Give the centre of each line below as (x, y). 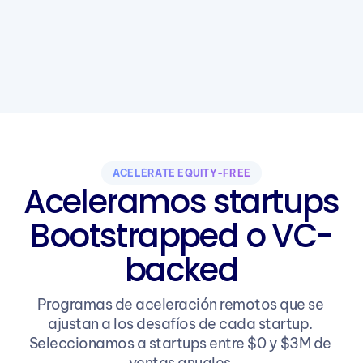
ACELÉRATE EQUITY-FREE (181, 173)
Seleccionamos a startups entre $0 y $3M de (180, 343)
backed (181, 270)
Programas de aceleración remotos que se (180, 304)
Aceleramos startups (181, 202)
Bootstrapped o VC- (181, 236)
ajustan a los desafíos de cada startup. (180, 324)
